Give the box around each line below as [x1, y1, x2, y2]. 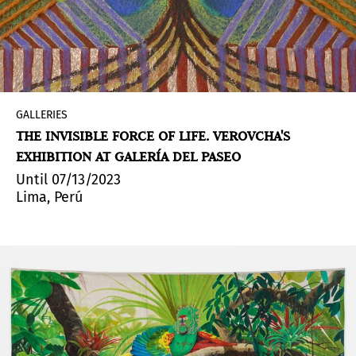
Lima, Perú [16, 188, 83, 207]
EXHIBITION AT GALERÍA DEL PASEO [16, 148, 241, 166]
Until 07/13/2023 [16, 171, 121, 189]
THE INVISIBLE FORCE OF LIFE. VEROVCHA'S [16, 127, 290, 145]
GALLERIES [16, 108, 68, 122]
